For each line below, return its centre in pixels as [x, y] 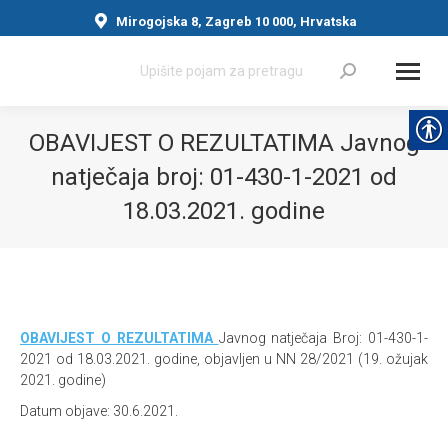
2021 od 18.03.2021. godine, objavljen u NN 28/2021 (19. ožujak [224, 359]
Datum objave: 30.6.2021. [99, 411]
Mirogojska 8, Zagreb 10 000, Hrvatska [236, 21]
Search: [152, 68]
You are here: [266, 242]
